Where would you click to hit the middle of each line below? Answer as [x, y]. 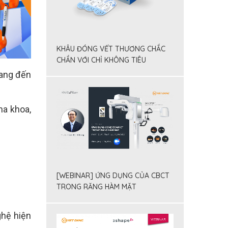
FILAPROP [73, 71]
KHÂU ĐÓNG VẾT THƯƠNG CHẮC [111, 49]
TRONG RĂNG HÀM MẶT [96, 187]
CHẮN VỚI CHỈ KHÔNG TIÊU [101, 60]
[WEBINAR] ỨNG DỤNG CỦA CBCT [113, 176]
